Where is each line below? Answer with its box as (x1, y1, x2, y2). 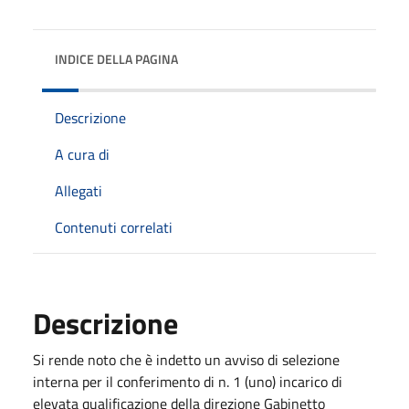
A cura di (55, 142, 110, 165)
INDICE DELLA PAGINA (55, 48, 178, 68)
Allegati (55, 179, 102, 202)
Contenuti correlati (55, 215, 173, 238)
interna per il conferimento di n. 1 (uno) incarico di (33, 370, 342, 393)
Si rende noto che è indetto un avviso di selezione (33, 348, 340, 371)
